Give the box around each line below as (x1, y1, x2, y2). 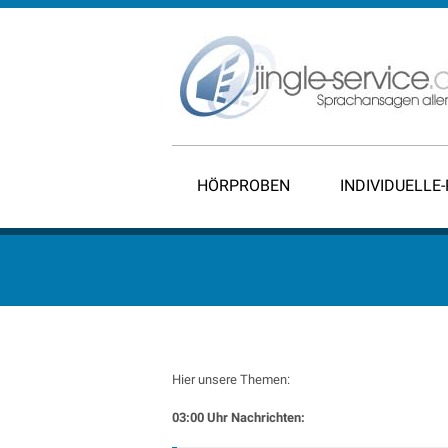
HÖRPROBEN (197, 176, 290, 195)
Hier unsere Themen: (172, 372, 290, 387)
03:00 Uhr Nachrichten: (172, 410, 305, 425)
